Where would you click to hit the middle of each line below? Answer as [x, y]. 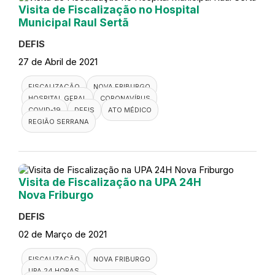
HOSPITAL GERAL [57, 99]
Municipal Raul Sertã [74, 23]
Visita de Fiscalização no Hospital [109, 10]
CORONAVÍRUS [125, 99]
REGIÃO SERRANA [59, 122]
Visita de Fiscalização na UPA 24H [110, 182]
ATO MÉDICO [130, 110]
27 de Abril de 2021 [58, 62]
